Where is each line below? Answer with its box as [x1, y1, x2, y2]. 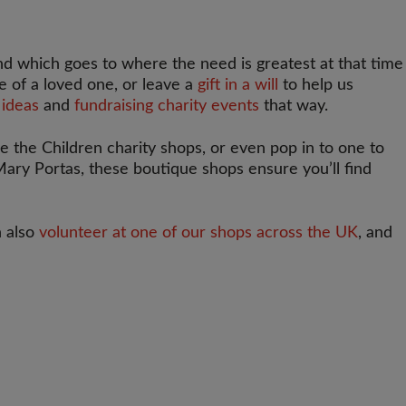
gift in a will [198, 77, 278, 93]
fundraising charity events [74, 98, 259, 114]
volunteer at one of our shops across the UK [39, 225, 358, 241]
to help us [278, 77, 353, 93]
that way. [259, 98, 328, 114]
